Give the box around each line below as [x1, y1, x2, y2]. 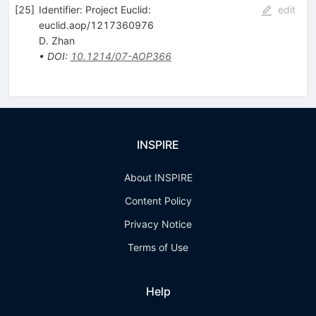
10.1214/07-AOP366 [70, 49, 171, 62]
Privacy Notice [124, 218, 192, 230]
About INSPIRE [123, 171, 193, 183]
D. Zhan [38, 34, 75, 47]
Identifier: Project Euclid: [38, 3, 151, 16]
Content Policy [124, 195, 192, 207]
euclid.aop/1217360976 [38, 18, 154, 31]
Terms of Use [128, 241, 188, 253]
